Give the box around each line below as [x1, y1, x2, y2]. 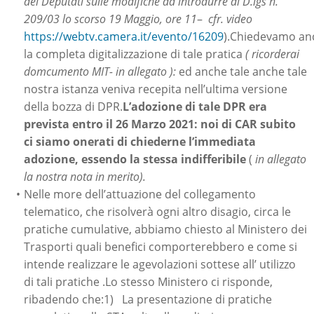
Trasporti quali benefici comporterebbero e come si [24, 239, 297, 254]
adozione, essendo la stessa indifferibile [24, 151, 246, 167]
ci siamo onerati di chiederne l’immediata [24, 134, 256, 149]
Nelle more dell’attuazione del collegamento [23, 186, 256, 202]
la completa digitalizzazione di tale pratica [24, 46, 245, 62]
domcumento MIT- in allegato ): [24, 64, 179, 79]
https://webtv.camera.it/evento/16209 [24, 29, 224, 44]
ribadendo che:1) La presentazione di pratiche [24, 292, 272, 307]
